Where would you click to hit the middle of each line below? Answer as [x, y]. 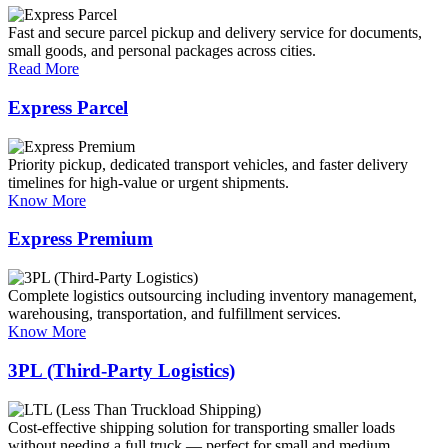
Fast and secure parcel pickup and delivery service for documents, [215, 33]
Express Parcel [68, 108]
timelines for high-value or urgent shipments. [148, 182]
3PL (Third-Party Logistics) [121, 370]
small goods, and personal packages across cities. [162, 51]
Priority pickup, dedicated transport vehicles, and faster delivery [208, 164]
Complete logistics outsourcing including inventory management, [212, 296]
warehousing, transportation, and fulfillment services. [174, 314]
